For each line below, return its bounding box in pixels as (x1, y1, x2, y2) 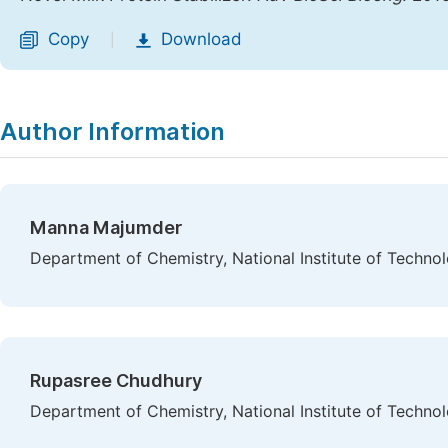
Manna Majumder (30, 217, 182, 238)
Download (161, 29, 242, 49)
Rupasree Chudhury (30, 370, 202, 391)
